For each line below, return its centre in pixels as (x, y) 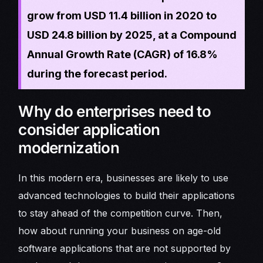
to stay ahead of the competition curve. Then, (121, 213)
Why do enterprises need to (114, 111)
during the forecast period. (97, 73)
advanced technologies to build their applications (127, 196)
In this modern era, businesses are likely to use (124, 178)
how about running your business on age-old (120, 231)
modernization (69, 147)
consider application (89, 129)
